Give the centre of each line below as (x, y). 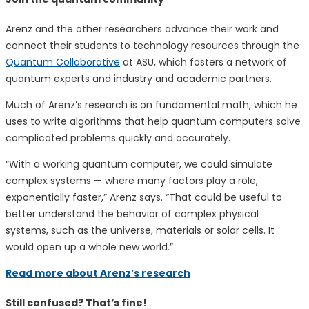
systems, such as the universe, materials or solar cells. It (140, 230)
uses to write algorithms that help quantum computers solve (153, 121)
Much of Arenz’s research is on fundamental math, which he (151, 104)
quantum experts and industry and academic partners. (139, 78)
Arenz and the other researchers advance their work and (142, 29)
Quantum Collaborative (63, 62)
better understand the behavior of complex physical (132, 213)
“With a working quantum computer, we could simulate (139, 164)
